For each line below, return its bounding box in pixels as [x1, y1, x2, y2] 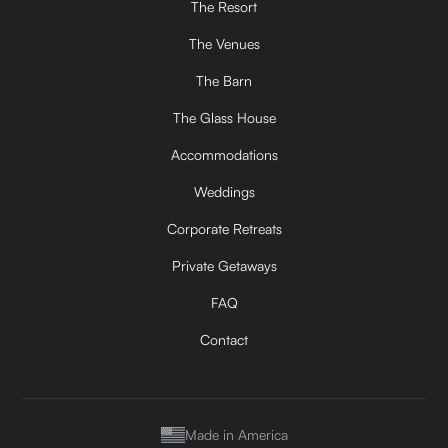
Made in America [184, 426, 288, 444]
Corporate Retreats [166, 219, 282, 237]
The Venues [188, 34, 260, 52]
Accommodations [170, 145, 278, 163]
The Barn [196, 71, 252, 89]
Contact [200, 330, 248, 348]
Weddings [193, 182, 255, 200]
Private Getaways [171, 256, 277, 274]
